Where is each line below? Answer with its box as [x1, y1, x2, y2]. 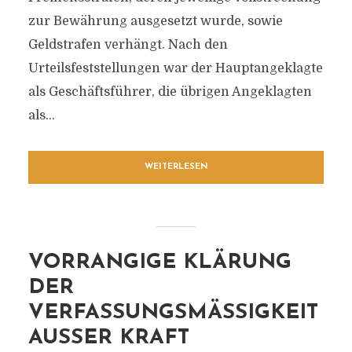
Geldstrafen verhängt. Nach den [27, 38, 228, 52]
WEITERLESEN [144, 163, 208, 171]
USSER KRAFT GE [27, 328, 189, 349]
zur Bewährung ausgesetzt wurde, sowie [27, 14, 283, 28]
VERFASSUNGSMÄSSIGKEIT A [27, 302, 318, 324]
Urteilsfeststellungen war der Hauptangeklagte [27, 61, 323, 75]
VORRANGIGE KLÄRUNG [27, 252, 291, 273]
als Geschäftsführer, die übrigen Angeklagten [27, 85, 312, 99]
